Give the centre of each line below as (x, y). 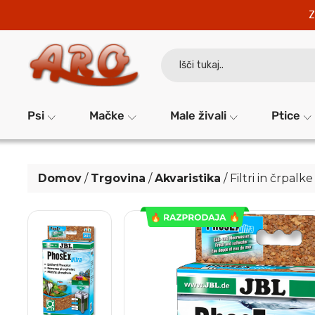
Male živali (198, 116)
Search (175, 52)
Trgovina (118, 178)
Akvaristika (188, 178)
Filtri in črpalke (272, 178)
